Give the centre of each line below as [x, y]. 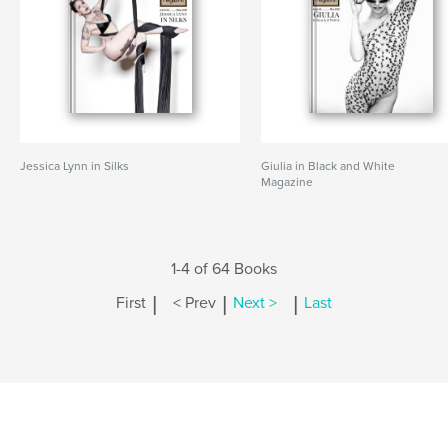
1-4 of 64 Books [224, 269]
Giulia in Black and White [328, 166]
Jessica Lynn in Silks [74, 166]
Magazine [287, 182]
